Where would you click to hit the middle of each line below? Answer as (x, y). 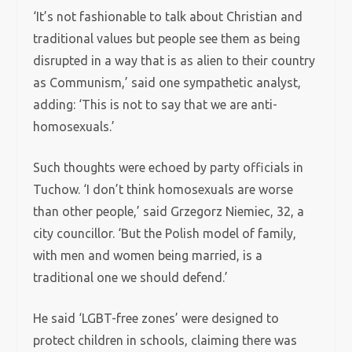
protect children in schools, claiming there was (165, 340)
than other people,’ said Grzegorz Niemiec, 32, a (169, 211)
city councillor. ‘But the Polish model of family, (165, 233)
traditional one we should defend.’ (132, 277)
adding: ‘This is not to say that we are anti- (156, 104)
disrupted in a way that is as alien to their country (174, 60)
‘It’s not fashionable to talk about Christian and (168, 16)
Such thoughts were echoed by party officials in (169, 167)
